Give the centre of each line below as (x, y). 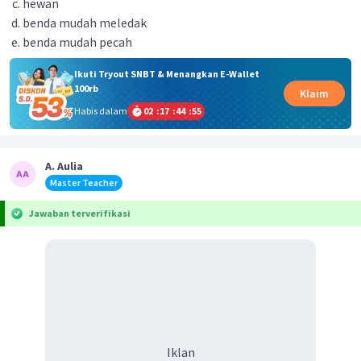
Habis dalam (100, 110)
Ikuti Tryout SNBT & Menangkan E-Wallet (166, 73)
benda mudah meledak (85, 23)
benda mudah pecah (77, 42)
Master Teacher (84, 182)
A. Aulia (64, 166)
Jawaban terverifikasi (79, 213)
